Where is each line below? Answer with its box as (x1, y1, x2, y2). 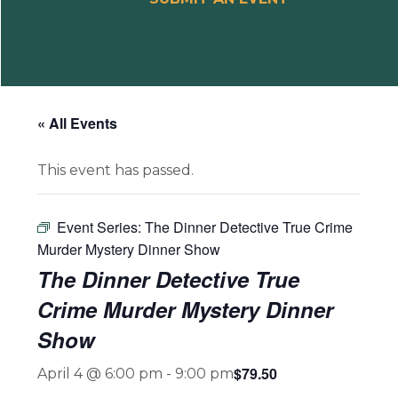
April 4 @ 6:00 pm (37, 365, 163, 382)
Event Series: (57, 217, 146, 237)
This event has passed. (37, 162, 195, 179)
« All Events (37, 113, 118, 133)
